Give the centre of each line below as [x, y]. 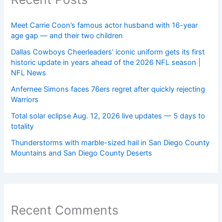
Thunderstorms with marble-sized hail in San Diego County [111, 142]
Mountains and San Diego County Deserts [82, 153]
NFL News [29, 73]
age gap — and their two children [67, 35]
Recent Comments [65, 210]
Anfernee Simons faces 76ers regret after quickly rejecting [108, 89]
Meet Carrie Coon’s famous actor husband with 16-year [105, 25]
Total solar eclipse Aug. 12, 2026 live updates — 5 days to [108, 116]
